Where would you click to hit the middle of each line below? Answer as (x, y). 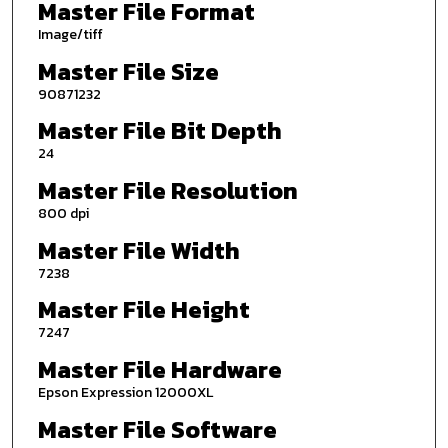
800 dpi (63, 213)
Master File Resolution (167, 190)
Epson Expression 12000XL (125, 392)
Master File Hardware (159, 369)
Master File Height (143, 310)
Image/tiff (70, 35)
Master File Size (128, 71)
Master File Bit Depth (159, 131)
